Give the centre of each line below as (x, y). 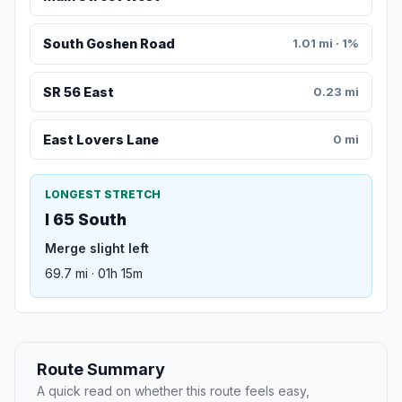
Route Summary (101, 370)
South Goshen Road (109, 44)
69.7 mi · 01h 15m (94, 274)
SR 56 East (78, 92)
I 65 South (86, 220)
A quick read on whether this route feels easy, (173, 391)
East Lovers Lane (100, 140)
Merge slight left (97, 249)
